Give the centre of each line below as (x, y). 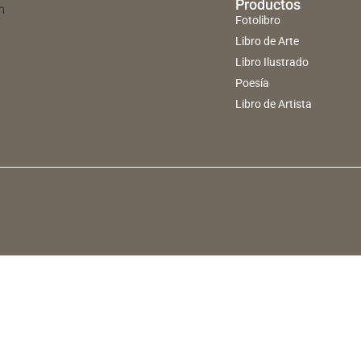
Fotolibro (257, 21)
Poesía (252, 83)
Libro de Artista (273, 104)
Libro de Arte (267, 41)
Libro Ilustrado (272, 62)
